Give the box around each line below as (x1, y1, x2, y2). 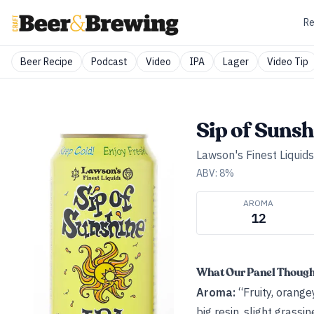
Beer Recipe (20, 55, 73, 68)
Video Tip (267, 55, 308, 68)
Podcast (91, 55, 128, 68)
